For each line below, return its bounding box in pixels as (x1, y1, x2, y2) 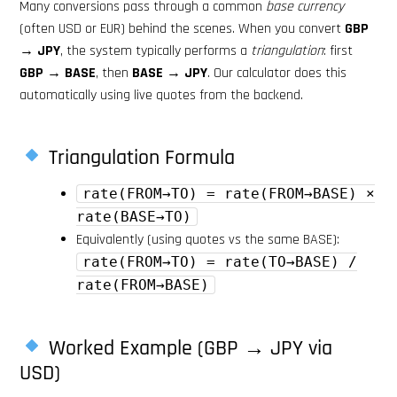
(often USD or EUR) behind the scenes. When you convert (19, 19, 345, 38)
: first (323, 41, 353, 60)
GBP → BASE (19, 63, 96, 82)
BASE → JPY (132, 63, 207, 82)
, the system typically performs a (60, 41, 251, 60)
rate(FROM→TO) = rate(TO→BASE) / (82, 253, 357, 270)
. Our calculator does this (207, 63, 346, 82)
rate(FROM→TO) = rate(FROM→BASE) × (82, 184, 375, 202)
